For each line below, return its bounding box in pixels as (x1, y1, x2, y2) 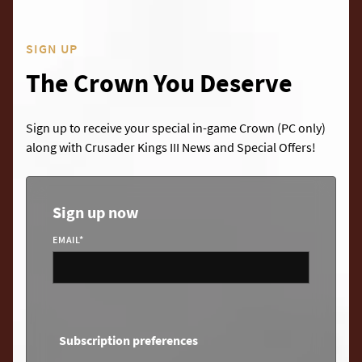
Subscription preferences (59, 332, 198, 349)
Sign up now (53, 202, 139, 223)
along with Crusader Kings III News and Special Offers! (26, 139, 316, 156)
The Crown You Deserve (26, 67, 293, 100)
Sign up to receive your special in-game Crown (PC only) (26, 120, 326, 137)
